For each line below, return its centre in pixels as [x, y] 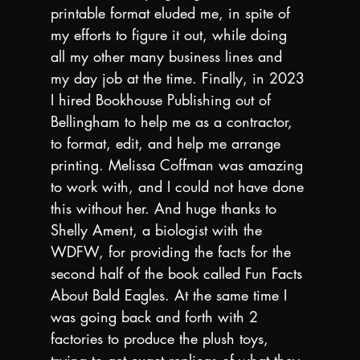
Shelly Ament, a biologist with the [158, 229]
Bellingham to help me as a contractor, [174, 121]
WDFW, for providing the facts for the [173, 251]
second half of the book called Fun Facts [178, 273]
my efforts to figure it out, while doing [171, 34]
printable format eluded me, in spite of [172, 12]
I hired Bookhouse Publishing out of [163, 99]
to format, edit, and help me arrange [168, 143]
